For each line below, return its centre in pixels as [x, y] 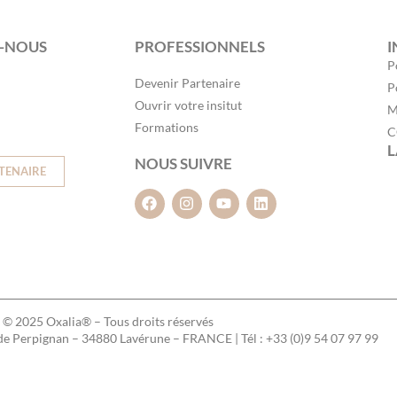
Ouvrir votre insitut [188, 105]
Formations [166, 127]
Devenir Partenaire [187, 82]
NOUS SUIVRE [183, 163]
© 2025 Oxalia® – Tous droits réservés [108, 321]
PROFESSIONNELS [199, 46]
